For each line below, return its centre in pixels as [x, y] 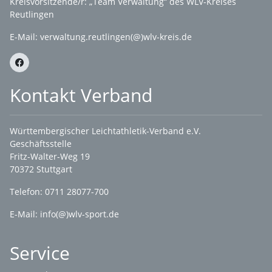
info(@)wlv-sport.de [80, 214]
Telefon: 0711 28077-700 [59, 192]
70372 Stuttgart [42, 169]
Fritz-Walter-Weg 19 [50, 156]
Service [40, 253]
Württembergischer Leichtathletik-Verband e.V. [105, 131]
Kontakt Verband [81, 95]
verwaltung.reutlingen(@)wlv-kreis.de [116, 37]
